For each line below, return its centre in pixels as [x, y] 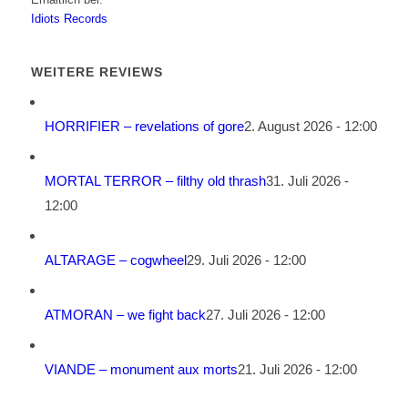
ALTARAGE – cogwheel [115, 260]
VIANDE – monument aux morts [141, 370]
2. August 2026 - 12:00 [310, 127]
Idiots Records [69, 19]
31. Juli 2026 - [307, 181]
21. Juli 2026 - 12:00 [297, 370]
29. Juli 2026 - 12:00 [246, 260]
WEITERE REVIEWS [97, 72]
